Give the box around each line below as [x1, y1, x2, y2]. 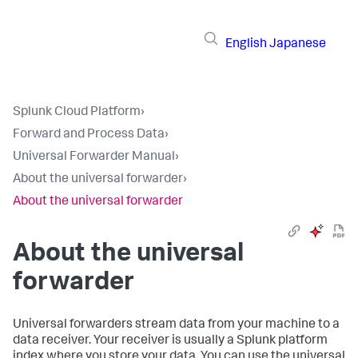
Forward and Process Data [13, 129, 165, 141]
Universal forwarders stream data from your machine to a [13, 319, 340, 332]
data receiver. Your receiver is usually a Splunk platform [13, 335, 328, 348]
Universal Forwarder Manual [13, 151, 175, 164]
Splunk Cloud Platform [13, 106, 141, 119]
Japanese [269, 38, 326, 51]
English [225, 38, 267, 51]
